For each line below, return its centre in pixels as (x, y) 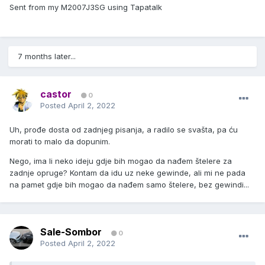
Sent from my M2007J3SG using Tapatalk (86, 7)
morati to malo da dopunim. (60, 142)
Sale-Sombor (71, 232)
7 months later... (47, 56)
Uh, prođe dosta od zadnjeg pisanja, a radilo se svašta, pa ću (124, 130)
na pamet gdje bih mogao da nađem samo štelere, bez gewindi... (129, 185)
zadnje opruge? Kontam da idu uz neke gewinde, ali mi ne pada (127, 173)
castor (56, 94)
